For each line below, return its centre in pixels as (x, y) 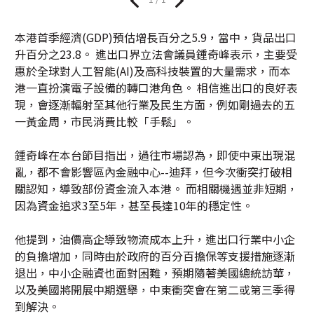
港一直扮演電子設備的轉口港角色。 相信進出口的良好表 (156, 88)
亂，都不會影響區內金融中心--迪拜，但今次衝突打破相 (153, 172)
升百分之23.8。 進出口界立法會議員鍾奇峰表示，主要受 (156, 54)
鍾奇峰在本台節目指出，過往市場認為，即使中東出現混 (155, 155)
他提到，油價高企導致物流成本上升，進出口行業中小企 (155, 239)
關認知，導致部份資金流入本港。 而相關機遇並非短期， (156, 189)
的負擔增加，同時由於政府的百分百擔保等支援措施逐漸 (155, 256)
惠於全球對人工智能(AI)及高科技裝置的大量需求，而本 (153, 71)
